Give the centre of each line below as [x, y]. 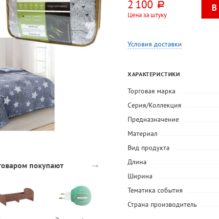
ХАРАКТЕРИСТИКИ [154, 74]
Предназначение [153, 120]
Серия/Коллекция [155, 105]
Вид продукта [149, 148]
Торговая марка [152, 91]
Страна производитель [163, 205]
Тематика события [155, 190]
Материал [143, 134]
